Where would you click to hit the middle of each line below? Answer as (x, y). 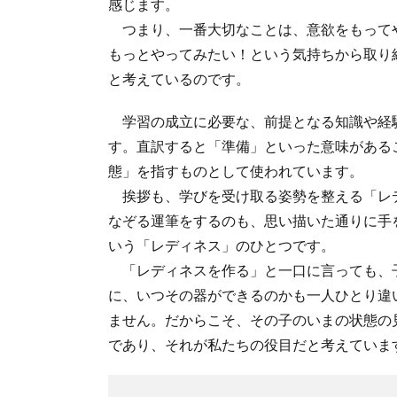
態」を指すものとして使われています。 (236, 171)
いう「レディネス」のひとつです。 (222, 245)
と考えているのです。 (179, 79)
